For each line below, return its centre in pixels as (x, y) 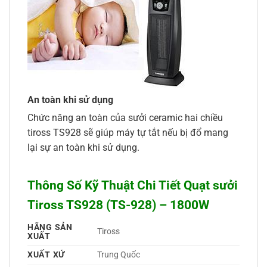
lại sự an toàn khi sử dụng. (83, 147)
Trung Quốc (120, 254)
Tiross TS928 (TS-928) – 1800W (118, 205)
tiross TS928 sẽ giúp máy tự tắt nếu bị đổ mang (128, 132)
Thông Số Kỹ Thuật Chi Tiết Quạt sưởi (133, 186)
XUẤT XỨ (46, 254)
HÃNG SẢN (50, 227)
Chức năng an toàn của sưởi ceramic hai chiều (125, 117)
